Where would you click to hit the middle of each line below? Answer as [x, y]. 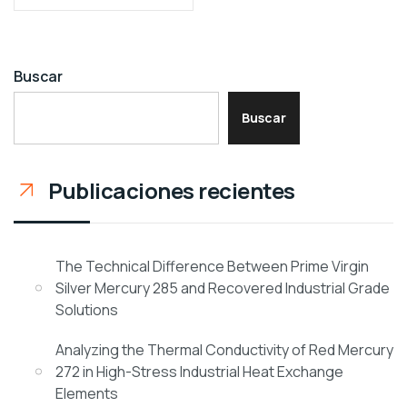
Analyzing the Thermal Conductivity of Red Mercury [224, 350]
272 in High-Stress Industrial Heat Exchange [199, 372]
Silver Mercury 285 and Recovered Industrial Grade [223, 288]
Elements [87, 394]
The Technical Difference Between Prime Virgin [212, 267]
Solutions [87, 310]
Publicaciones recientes [172, 191]
